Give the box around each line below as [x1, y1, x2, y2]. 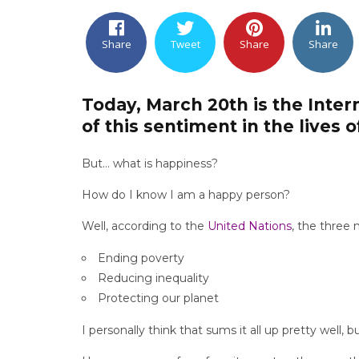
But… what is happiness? [82, 156, 218, 171]
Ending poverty [98, 251, 184, 265]
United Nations [208, 219, 292, 233]
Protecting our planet [98, 291, 219, 305]
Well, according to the [82, 219, 208, 233]
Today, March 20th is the [82, 95, 303, 115]
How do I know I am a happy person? [82, 188, 290, 202]
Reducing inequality [98, 271, 209, 285]
